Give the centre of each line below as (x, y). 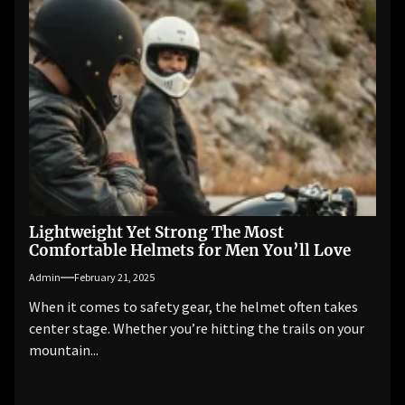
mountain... (64, 349)
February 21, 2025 (114, 277)
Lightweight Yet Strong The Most (156, 232)
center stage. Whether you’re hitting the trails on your (197, 328)
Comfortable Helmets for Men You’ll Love (190, 250)
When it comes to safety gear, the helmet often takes (193, 306)
